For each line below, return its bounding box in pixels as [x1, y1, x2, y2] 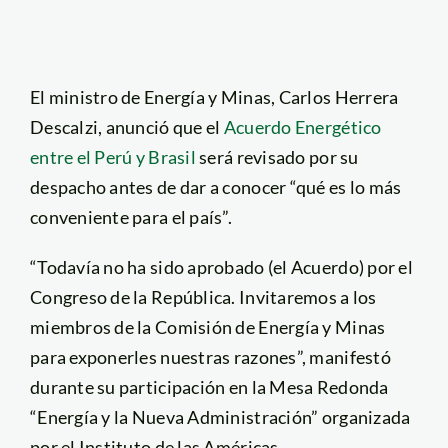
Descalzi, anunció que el [29, 115, 224, 138]
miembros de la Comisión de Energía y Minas [29, 315, 386, 338]
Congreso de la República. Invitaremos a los [29, 285, 377, 308]
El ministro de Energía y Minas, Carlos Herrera [29, 85, 399, 108]
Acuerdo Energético [223, 115, 382, 138]
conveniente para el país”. [29, 205, 233, 228]
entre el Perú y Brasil [29, 145, 200, 168]
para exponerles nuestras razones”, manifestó [29, 345, 391, 368]
